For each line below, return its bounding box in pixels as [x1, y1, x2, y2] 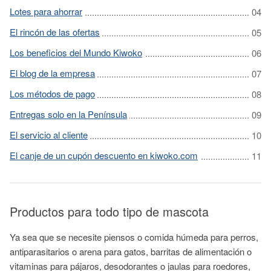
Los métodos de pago [10, 87, 95, 100]
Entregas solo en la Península [10, 108, 127, 120]
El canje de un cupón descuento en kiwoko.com [10, 149, 198, 162]
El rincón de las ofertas [10, 25, 100, 38]
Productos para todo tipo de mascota [10, 203, 209, 220]
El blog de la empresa [10, 67, 95, 79]
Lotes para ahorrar [10, 5, 82, 18]
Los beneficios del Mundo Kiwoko [10, 46, 142, 59]
